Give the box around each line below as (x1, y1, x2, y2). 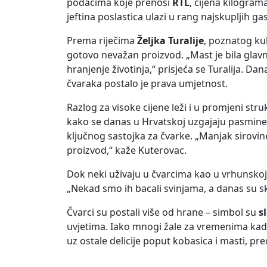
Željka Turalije (137, 34, 204, 48)
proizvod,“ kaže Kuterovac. (67, 144, 187, 157)
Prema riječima (67, 34, 137, 48)
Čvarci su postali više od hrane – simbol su (67, 206, 259, 219)
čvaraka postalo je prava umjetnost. (67, 77, 228, 91)
